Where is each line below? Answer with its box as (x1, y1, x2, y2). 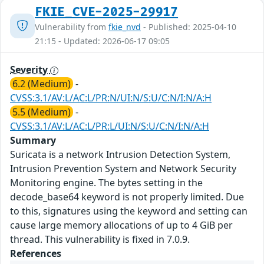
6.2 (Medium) (12, 77, 71, 91)
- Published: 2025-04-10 (141, 21, 236, 33)
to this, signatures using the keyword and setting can (10, 204, 247, 218)
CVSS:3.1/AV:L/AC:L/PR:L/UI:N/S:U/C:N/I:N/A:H (10, 120, 209, 133)
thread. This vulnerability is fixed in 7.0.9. (10, 233, 190, 246)
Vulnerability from (35, 21, 108, 33)
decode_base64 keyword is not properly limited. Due (10, 190, 244, 204)
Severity (10, 63, 50, 77)
